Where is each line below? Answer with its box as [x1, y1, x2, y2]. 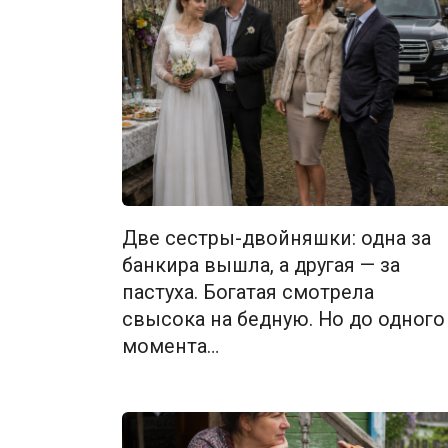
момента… [122, 334, 219, 358]
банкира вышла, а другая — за [122, 253, 400, 277]
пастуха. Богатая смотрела [122, 280, 374, 304]
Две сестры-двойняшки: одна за [122, 226, 431, 250]
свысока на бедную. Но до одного [122, 307, 445, 331]
